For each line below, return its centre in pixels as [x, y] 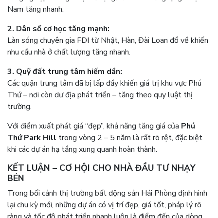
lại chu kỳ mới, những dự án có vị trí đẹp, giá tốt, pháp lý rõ [104, 205]
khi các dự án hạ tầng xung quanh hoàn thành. [82, 150]
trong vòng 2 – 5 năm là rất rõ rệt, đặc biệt [129, 138]
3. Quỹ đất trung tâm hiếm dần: [65, 72]
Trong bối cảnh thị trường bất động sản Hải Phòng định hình [107, 193]
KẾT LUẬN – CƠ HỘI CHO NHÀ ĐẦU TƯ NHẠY [101, 168]
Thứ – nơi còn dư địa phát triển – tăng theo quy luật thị [100, 95]
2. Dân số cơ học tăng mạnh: [58, 29]
